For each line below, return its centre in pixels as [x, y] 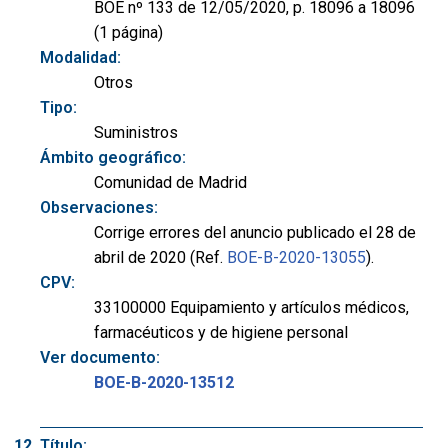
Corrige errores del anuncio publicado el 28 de [255, 233]
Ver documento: [100, 358]
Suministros [136, 133]
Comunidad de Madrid [170, 183]
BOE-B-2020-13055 [296, 258]
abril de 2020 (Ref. [160, 258]
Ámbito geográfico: [113, 158]
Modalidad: [80, 58]
